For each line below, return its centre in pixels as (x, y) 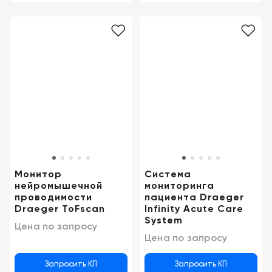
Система (168, 175)
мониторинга (179, 187)
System (164, 221)
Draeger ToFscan (60, 210)
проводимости (53, 198)
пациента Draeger (194, 198)
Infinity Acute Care (194, 210)
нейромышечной (59, 187)
